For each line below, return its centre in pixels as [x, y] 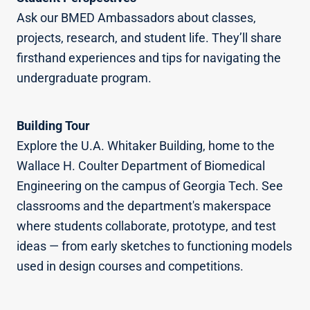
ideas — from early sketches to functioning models [154, 246]
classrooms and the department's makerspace [144, 206]
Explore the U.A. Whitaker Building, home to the [146, 146]
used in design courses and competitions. [130, 266]
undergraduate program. [84, 78]
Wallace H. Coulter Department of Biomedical [141, 166]
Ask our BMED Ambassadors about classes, [136, 18]
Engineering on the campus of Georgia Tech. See [150, 186]
